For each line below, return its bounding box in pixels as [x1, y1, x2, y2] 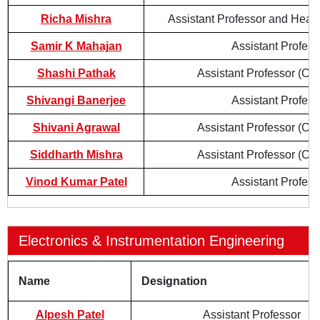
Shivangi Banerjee [26, 94, 126, 106]
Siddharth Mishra [29, 149, 123, 161]
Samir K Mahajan [30, 40, 122, 52]
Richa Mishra [41, 13, 111, 25]
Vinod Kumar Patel [25, 176, 127, 188]
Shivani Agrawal [32, 121, 120, 134]
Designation [141, 275, 207, 287]
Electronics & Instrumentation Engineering [19, 233, 284, 249]
